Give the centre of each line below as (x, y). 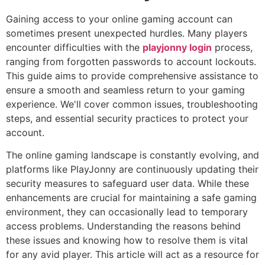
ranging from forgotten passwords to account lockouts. (131, 62)
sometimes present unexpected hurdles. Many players (127, 33)
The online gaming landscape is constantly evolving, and (132, 155)
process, (232, 47)
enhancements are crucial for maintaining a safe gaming (131, 198)
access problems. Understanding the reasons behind (123, 226)
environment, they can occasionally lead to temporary (127, 212)
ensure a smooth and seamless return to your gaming (125, 90)
